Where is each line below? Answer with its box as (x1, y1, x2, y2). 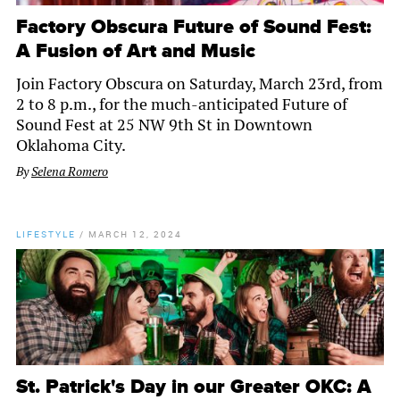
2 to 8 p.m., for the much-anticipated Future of (16, 94, 347, 115)
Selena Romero (31, 163, 108, 180)
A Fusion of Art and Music (16, 39, 255, 64)
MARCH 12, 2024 (88, 228, 182, 241)
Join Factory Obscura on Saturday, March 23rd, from (16, 73, 383, 95)
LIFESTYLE (16, 228, 76, 241)
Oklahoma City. (16, 135, 126, 156)
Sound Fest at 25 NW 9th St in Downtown (16, 114, 312, 136)
